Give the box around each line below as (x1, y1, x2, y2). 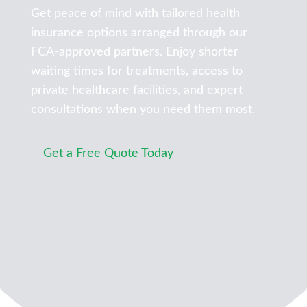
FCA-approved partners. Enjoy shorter (30, 45, 238, 58)
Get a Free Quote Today (42, 147, 173, 160)
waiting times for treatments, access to (30, 64, 243, 77)
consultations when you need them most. (30, 103, 255, 116)
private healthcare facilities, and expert (30, 84, 243, 97)
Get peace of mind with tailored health (30, 7, 240, 20)
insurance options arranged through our (30, 26, 247, 39)
